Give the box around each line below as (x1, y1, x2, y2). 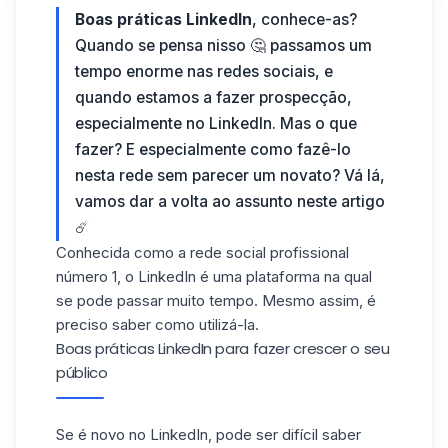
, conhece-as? (252, 10, 357, 29)
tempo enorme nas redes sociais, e (75, 62, 333, 81)
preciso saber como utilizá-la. (56, 315, 259, 334)
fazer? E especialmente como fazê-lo (75, 140, 351, 159)
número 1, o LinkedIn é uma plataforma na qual (56, 267, 372, 286)
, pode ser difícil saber (208, 425, 361, 444)
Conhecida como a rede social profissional (56, 243, 349, 262)
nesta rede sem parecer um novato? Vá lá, (75, 166, 385, 185)
